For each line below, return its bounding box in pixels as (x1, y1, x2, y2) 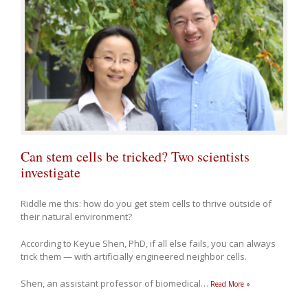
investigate (21, 162, 80, 181)
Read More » (210, 278, 250, 289)
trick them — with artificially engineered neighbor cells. (21, 250, 247, 263)
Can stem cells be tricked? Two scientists (21, 146, 250, 166)
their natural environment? (21, 210, 132, 223)
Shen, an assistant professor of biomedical (21, 276, 203, 289)
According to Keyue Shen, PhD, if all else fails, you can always (21, 236, 276, 250)
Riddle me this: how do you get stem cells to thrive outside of (21, 197, 272, 210)
